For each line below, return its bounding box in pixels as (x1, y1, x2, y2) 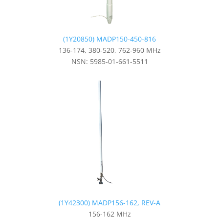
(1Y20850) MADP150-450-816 (63, 34, 156, 44)
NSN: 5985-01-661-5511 (71, 56, 148, 66)
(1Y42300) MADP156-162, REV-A (59, 197, 160, 207)
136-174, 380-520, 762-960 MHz (58, 45, 161, 55)
